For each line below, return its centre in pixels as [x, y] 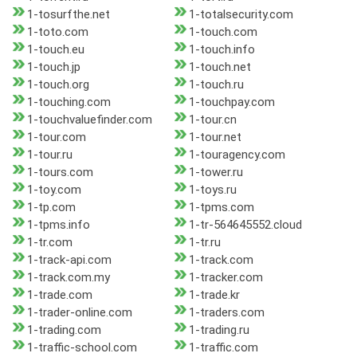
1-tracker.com [226, 278]
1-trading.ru [219, 330]
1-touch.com [223, 32]
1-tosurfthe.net [69, 15]
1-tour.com [57, 137]
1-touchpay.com [231, 102]
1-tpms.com [221, 208]
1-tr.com [50, 243]
